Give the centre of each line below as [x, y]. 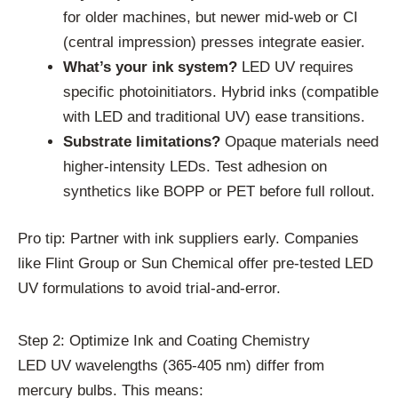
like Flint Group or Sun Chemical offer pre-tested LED [195, 263]
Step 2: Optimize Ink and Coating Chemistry [164, 340]
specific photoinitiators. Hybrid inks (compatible [221, 92]
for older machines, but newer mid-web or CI [211, 17]
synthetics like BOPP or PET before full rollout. [219, 191]
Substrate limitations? [142, 141]
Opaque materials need [299, 141]
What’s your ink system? [150, 67]
